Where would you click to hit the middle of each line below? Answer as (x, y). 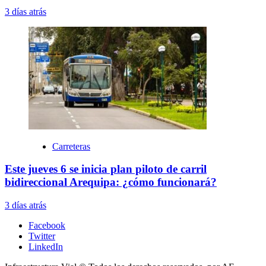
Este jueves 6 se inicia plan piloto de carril (106, 169)
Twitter (42, 236)
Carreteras (71, 146)
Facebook (47, 226)
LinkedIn (46, 247)
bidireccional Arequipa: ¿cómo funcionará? (111, 182)
